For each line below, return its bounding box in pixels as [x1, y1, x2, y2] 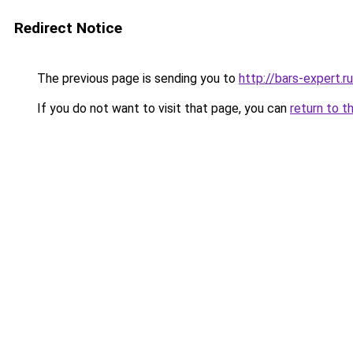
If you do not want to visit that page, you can [34, 101, 290, 116]
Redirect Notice [14, 19, 122, 37]
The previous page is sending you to [34, 71, 239, 86]
